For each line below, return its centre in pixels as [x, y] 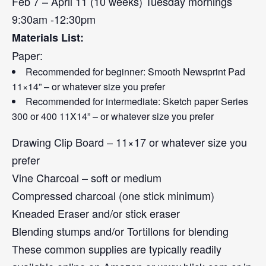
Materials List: [48, 37]
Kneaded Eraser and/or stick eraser [97, 213]
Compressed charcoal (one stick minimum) [113, 195]
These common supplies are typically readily [117, 249]
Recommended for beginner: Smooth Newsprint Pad [135, 72]
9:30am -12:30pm [54, 19]
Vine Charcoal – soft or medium [87, 178]
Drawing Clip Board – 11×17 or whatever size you [129, 142]
